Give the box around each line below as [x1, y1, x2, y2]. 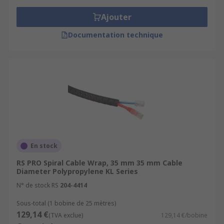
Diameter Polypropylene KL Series [16, 166, 138, 176]
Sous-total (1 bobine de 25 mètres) [16, 199, 116, 207]
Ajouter [100, 11, 131, 22]
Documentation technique [68, 30, 163, 39]
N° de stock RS [16, 181, 58, 189]
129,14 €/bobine [161, 211, 207, 219]
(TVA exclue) [48, 211, 83, 219]
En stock [30, 141, 57, 150]
